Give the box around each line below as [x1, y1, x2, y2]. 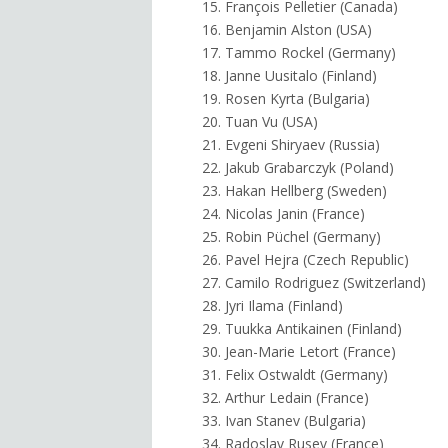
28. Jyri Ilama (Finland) [202, 296, 343, 316]
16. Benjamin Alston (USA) [202, 20, 372, 40]
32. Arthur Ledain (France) [202, 388, 369, 408]
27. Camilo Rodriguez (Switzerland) [202, 273, 426, 293]
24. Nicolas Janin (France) [202, 204, 365, 224]
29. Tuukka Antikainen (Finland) [202, 319, 402, 339]
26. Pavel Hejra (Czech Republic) [202, 250, 409, 270]
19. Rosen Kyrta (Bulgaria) [202, 89, 370, 109]
